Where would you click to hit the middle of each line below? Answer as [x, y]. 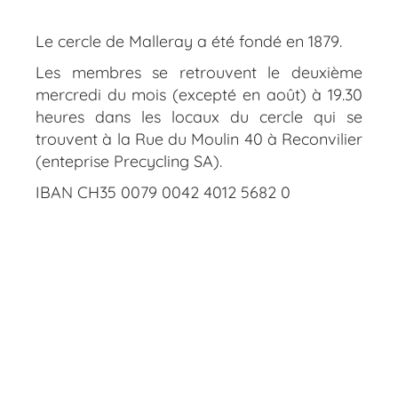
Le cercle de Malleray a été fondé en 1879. [191, 41]
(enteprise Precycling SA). [129, 161]
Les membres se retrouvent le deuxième [199, 72]
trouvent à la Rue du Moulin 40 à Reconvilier [199, 139]
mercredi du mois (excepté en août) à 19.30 [199, 94]
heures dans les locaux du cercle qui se [199, 116]
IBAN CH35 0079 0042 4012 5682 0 [163, 192]
